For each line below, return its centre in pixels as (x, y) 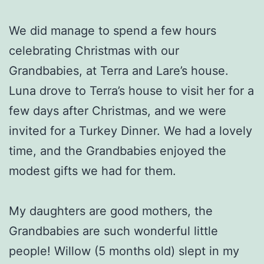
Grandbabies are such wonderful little (113, 231)
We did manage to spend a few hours (113, 30)
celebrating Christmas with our (94, 50)
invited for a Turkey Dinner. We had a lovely (131, 131)
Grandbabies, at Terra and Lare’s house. (119, 70)
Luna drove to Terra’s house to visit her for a (131, 90)
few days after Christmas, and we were (118, 110)
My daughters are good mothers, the (111, 211)
